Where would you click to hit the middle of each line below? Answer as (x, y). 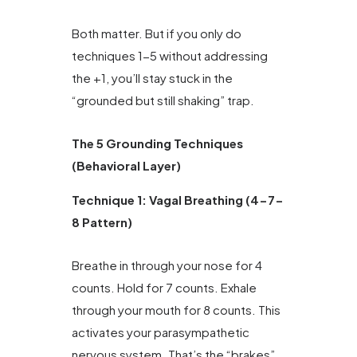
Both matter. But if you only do (157, 33)
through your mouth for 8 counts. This (176, 310)
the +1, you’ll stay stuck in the (152, 78)
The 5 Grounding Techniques (157, 143)
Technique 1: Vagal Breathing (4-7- (178, 199)
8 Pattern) (102, 222)
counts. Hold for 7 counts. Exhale (164, 288)
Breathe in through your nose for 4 (167, 265)
